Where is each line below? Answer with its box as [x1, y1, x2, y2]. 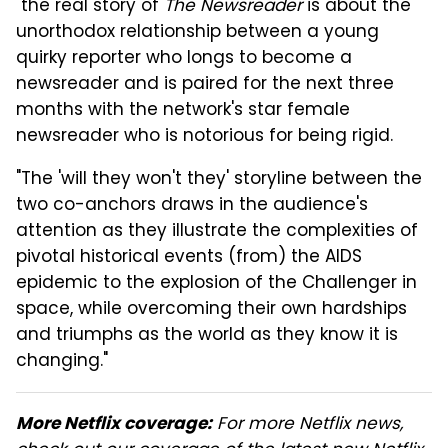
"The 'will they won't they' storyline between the [16, 166, 422, 195]
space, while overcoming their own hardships [16, 296, 407, 325]
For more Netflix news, [212, 411, 403, 440]
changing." [16, 348, 108, 377]
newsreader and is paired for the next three [16, 71, 394, 100]
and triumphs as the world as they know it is [16, 322, 398, 351]
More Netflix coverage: [16, 412, 212, 435]
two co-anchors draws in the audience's [16, 192, 368, 221]
